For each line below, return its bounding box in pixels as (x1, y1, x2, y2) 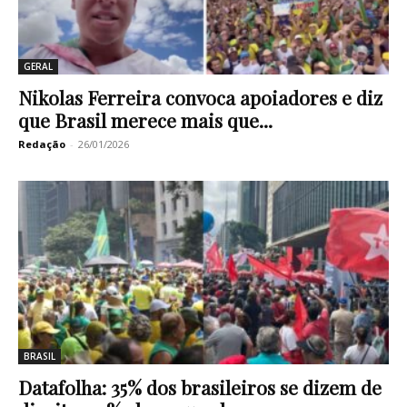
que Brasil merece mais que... (18, 107, 273, 134)
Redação (18, 137, 65, 152)
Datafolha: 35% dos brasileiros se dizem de (18, 373, 382, 400)
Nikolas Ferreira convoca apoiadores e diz (18, 84, 382, 111)
